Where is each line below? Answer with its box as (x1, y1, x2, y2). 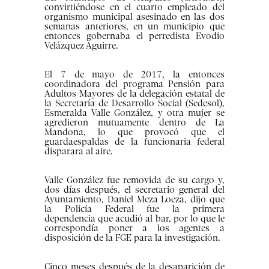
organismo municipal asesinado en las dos (44, 12, 225, 22)
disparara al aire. (44, 147, 113, 157)
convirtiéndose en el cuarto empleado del (44, 2, 225, 13)
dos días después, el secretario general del (44, 185, 225, 195)
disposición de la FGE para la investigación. (44, 233, 221, 243)
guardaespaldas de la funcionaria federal (44, 137, 225, 147)
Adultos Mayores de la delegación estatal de (44, 89, 225, 99)
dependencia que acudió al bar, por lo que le (44, 214, 225, 224)
